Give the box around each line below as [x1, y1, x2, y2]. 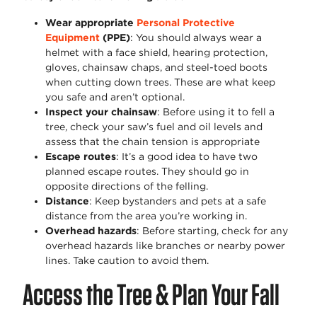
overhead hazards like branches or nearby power [45, 240, 285, 252]
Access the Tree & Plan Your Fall [23, 277, 279, 313]
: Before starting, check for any [137, 225, 288, 237]
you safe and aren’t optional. [45, 91, 185, 103]
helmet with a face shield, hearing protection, [45, 47, 267, 59]
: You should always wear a [130, 32, 262, 44]
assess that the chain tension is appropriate [45, 136, 260, 148]
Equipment [45, 32, 100, 44]
